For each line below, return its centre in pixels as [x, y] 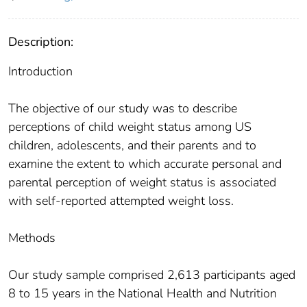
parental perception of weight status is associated [142, 183]
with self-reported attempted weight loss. [121, 201]
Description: [41, 42]
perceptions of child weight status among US [130, 127]
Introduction [40, 72]
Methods [32, 238]
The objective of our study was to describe [123, 109]
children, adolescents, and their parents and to [132, 146]
